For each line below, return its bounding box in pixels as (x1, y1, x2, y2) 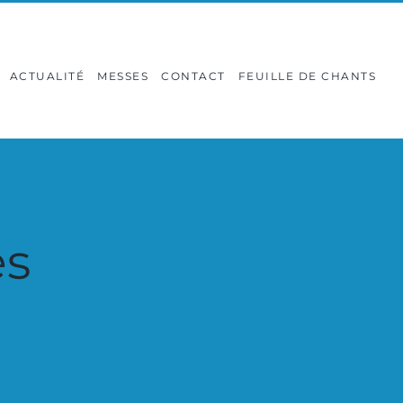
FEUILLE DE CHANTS (237, 68, 376, 83)
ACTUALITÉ (9, 68, 85, 83)
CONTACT (161, 68, 226, 83)
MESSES (97, 68, 148, 83)
